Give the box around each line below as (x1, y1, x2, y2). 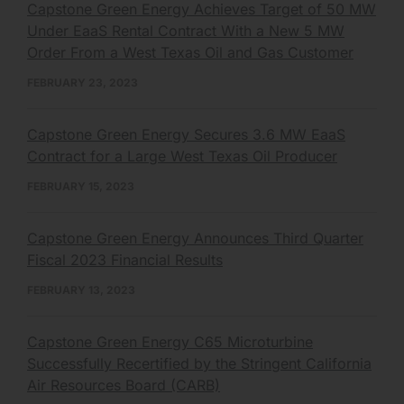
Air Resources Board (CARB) (27, 375, 220, 394)
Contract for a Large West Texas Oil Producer (27, 146, 337, 165)
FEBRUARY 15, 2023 (27, 179, 134, 193)
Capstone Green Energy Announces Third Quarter (27, 228, 363, 247)
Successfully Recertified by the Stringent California (27, 353, 372, 372)
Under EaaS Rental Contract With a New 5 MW (27, 21, 344, 40)
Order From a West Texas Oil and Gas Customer (27, 42, 353, 61)
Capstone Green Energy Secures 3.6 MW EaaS (27, 124, 345, 143)
